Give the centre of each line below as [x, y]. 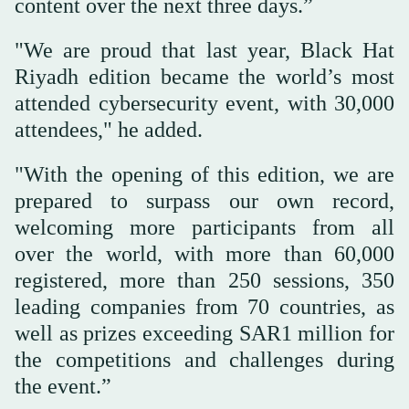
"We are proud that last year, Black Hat [204, 51]
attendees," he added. [109, 130]
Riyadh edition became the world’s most [204, 77]
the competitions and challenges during [204, 360]
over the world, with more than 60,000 [204, 254]
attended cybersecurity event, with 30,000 [204, 104]
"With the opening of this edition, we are [204, 175]
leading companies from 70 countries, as [204, 307]
